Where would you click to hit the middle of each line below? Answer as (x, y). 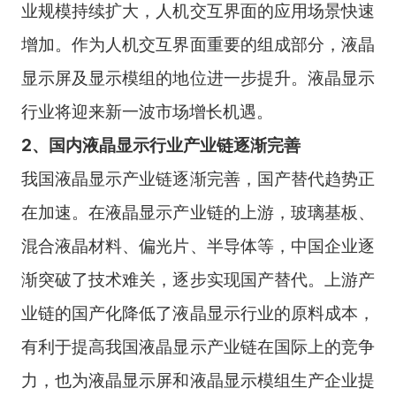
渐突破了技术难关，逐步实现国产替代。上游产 (198, 279)
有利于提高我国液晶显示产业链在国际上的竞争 (198, 346)
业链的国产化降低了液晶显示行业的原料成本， (198, 312)
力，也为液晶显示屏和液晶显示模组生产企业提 (198, 380)
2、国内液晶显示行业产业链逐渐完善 (160, 145)
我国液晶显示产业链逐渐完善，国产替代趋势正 (198, 178)
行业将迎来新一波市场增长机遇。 (147, 111)
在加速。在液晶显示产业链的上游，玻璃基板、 (198, 212)
